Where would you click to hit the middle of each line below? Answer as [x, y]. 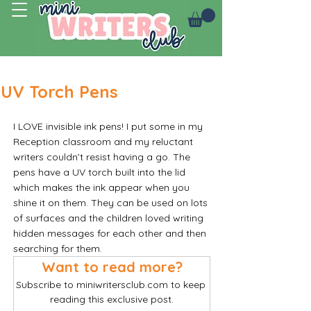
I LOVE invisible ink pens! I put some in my [109, 126]
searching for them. [59, 248]
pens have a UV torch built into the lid [101, 172]
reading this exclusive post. [112, 299]
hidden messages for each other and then [111, 233]
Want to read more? [112, 267]
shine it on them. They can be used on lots [112, 202]
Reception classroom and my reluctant [104, 141]
